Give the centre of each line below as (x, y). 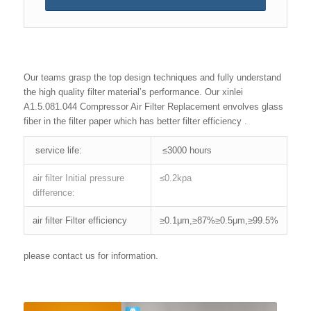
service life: (57, 151)
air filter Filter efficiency (79, 221)
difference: (53, 193)
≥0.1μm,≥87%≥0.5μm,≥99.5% (219, 221)
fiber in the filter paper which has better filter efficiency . (135, 121)
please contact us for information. (91, 256)
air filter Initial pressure (78, 178)
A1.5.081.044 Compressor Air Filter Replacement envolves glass (153, 107)
